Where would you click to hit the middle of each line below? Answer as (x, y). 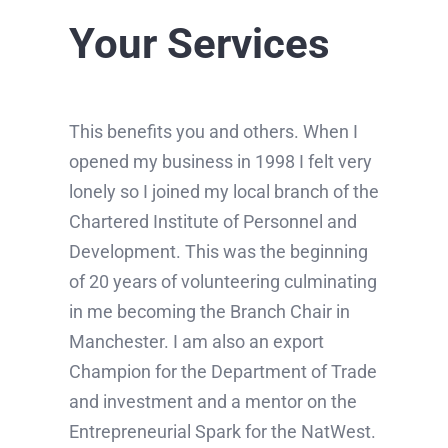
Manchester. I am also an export (196, 342)
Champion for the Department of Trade (222, 372)
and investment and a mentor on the (212, 402)
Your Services (199, 44)
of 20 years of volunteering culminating (222, 282)
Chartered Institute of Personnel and (212, 222)
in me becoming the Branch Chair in (209, 312)
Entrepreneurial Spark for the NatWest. (222, 432)
